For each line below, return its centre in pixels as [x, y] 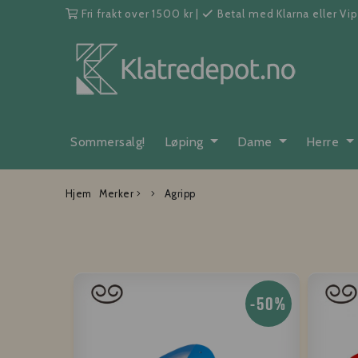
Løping [185, 141]
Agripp [179, 193]
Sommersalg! [108, 141]
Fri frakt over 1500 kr [137, 14]
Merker [118, 193]
